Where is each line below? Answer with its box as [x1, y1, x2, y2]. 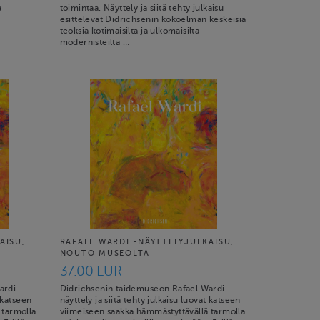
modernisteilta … [59, 37, 130, 47]
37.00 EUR [59, 263, 122, 279]
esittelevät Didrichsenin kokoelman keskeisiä [59, 14, 246, 24]
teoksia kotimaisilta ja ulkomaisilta [59, 26, 200, 36]
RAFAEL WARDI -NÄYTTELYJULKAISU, [59, 237, 235, 246]
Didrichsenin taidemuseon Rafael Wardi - [59, 284, 232, 294]
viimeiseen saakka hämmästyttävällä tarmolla [59, 306, 246, 316]
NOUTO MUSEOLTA [59, 249, 151, 258]
